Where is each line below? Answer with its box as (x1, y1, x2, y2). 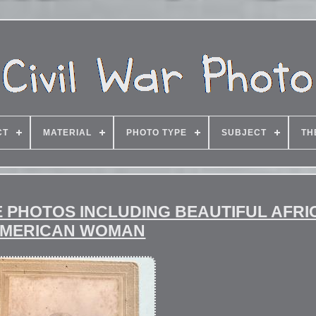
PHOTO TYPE (126, 128, 187, 138)
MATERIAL (43, 128, 92, 138)
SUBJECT (221, 128, 267, 138)
